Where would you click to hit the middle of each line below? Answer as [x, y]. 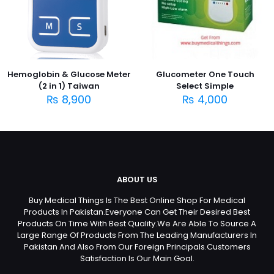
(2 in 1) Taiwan [69, 86]
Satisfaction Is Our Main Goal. [137, 259]
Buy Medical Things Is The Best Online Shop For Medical [137, 201]
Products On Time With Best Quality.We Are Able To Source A [137, 224]
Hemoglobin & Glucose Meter [69, 75]
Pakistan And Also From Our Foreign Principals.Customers [137, 247]
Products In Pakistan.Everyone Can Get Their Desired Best [137, 212]
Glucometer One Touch [205, 75]
